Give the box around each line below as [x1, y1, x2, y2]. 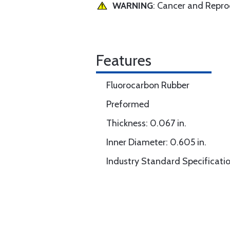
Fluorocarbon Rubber [106, 80, 189, 91]
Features [96, 51, 151, 70]
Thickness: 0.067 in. [106, 118, 186, 129]
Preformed [106, 99, 149, 110]
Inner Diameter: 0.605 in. [106, 137, 206, 148]
